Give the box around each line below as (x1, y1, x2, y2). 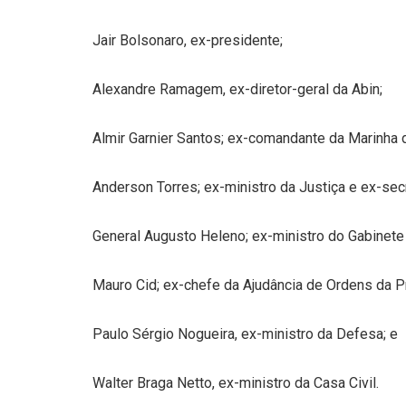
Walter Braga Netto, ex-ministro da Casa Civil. (92, 373, 379, 391)
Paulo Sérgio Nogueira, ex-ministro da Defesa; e (92, 324, 398, 343)
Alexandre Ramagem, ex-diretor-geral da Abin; (92, 80, 382, 98)
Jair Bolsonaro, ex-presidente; (92, 31, 283, 49)
